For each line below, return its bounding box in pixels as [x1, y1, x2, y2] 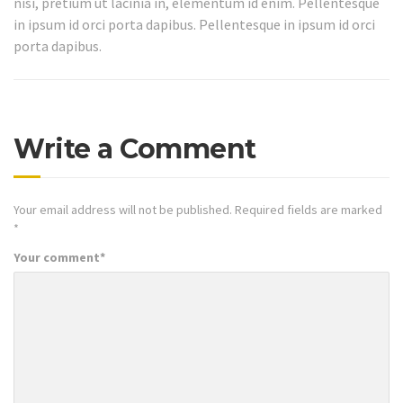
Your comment [13, 248, 100, 265]
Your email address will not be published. [13, 201, 232, 219]
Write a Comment [13, 132, 256, 166]
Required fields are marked [232, 201, 382, 219]
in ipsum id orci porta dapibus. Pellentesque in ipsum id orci [13, 14, 375, 33]
